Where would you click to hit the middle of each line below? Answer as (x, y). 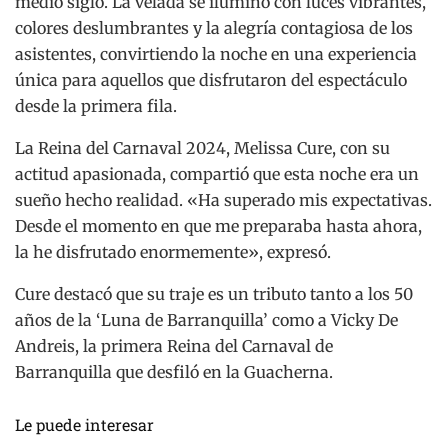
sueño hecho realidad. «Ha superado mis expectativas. (223, 200)
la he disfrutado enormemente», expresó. (173, 252)
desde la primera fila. (96, 106)
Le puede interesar (84, 425)
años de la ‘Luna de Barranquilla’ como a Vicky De (206, 320)
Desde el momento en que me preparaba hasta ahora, (218, 226)
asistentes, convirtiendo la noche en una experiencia (216, 54)
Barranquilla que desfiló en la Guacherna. (174, 372)
